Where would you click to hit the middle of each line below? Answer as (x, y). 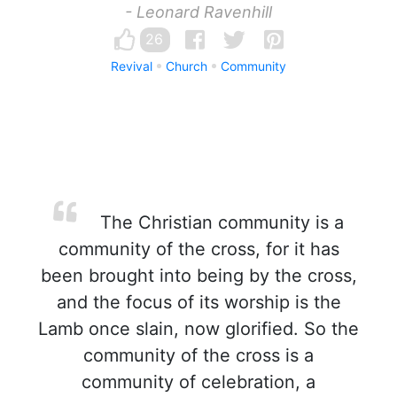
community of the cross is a (198, 355)
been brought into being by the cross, (198, 276)
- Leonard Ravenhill (198, 12)
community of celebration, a (198, 382)
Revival (132, 66)
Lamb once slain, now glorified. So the (198, 329)
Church (187, 66)
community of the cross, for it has (198, 249)
